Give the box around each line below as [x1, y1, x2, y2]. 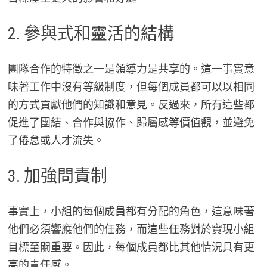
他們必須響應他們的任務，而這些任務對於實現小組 [7, 222, 254, 236]
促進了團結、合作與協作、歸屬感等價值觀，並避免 [7, 115, 254, 129]
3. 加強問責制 [7, 166, 107, 186]
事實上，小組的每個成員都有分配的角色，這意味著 [7, 204, 254, 218]
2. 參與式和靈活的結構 [7, 23, 174, 44]
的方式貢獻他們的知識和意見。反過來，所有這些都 [7, 97, 254, 111]
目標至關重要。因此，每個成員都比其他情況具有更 [7, 240, 254, 254]
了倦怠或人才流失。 [7, 133, 104, 147]
